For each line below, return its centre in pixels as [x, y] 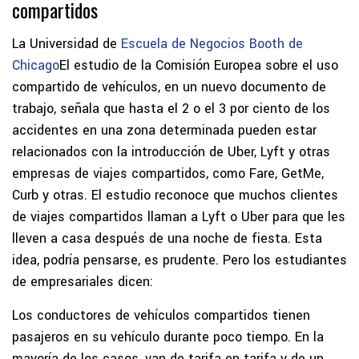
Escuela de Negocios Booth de [212, 43]
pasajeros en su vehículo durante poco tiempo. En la [168, 337]
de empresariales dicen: [83, 281]
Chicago [36, 65]
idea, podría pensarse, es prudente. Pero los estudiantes [179, 260]
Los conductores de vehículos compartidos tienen [161, 315]
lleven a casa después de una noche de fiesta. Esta [167, 238]
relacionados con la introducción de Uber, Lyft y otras [171, 151]
